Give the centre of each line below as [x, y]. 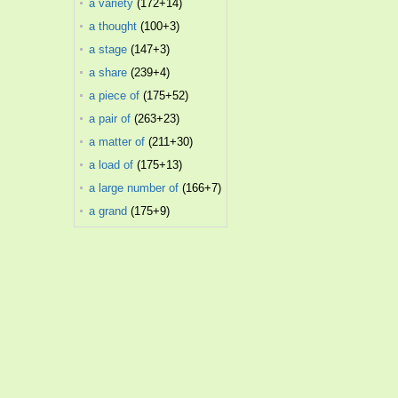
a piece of [115, 96]
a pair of [110, 119]
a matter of [117, 142]
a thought [113, 26]
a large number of [134, 188]
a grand [108, 211]
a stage [108, 49]
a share [108, 72]
